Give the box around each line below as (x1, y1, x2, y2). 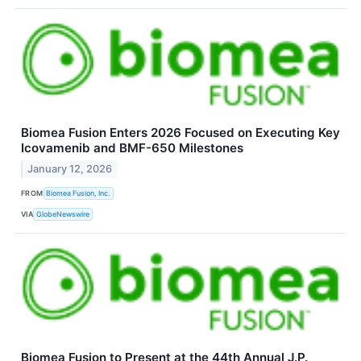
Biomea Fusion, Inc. (46, 188, 111, 197)
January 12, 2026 (27, 163, 113, 176)
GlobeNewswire (36, 209, 90, 218)
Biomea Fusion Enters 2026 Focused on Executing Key (21, 125, 340, 141)
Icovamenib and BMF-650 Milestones (21, 140, 243, 156)
